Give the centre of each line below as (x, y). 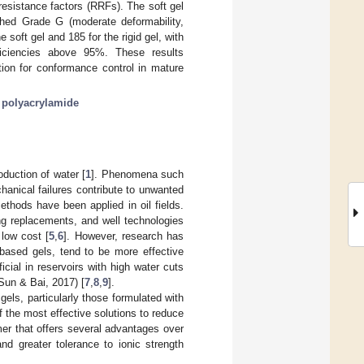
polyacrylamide (40, 102)
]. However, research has (123, 236)
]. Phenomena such (138, 174)
